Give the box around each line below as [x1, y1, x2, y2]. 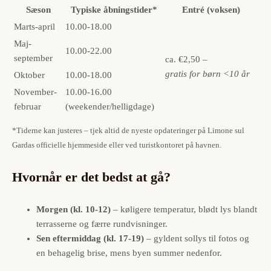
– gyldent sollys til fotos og [144, 233, 249, 244]
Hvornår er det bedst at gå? [12, 169, 171, 185]
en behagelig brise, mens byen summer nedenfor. [36, 248, 222, 258]
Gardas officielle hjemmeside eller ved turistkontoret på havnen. [12, 140, 221, 149]
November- [14, 87, 57, 97]
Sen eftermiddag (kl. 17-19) [36, 233, 144, 244]
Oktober [14, 70, 45, 80]
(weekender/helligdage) [65, 102, 154, 112]
